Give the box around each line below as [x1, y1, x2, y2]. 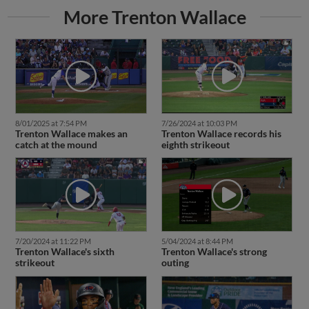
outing [161, 257, 189, 269]
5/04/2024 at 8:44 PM [161, 237, 233, 246]
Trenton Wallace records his [161, 127, 281, 139]
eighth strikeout [161, 138, 230, 150]
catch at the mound [14, 138, 97, 150]
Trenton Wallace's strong [161, 246, 267, 258]
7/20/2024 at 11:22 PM [14, 237, 91, 246]
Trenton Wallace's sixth [14, 246, 114, 258]
